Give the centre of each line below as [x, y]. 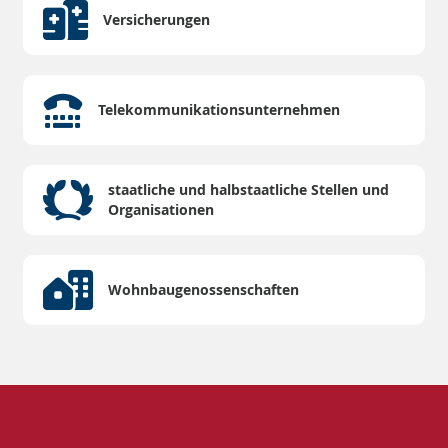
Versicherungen [156, 20]
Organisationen [161, 210]
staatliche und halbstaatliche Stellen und [248, 190]
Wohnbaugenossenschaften [203, 290]
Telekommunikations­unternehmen [219, 110]
